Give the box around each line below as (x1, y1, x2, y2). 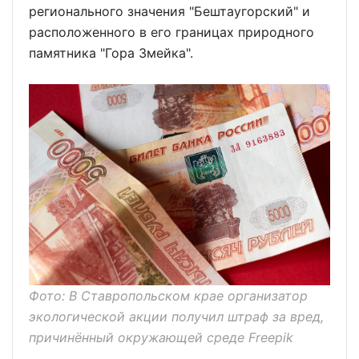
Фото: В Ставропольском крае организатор (29, 287, 308, 304)
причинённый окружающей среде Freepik (29, 329, 293, 345)
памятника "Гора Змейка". (29, 45, 193, 62)
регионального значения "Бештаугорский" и (29, 3, 310, 20)
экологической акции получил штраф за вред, (29, 308, 324, 325)
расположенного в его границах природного (29, 24, 314, 41)
